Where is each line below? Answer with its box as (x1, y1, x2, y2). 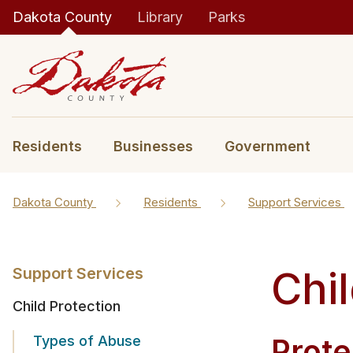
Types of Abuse (33, 333, 141, 349)
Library (137, 9, 183, 25)
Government (225, 138, 310, 154)
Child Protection (13, 298, 121, 314)
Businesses (113, 138, 193, 154)
